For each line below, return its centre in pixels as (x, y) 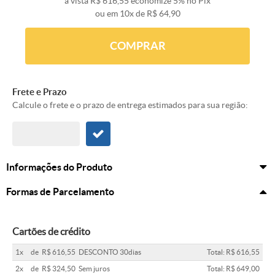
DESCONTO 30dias (110, 252)
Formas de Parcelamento (60, 192)
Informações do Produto (59, 167)
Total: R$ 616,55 (233, 252)
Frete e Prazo (40, 92)
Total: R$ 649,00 (233, 269)
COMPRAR (137, 46)
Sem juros (94, 269)
